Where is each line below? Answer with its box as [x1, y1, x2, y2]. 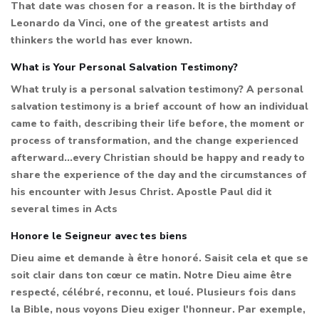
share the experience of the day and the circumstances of [11, 167, 307, 182]
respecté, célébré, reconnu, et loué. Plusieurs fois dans [11, 285, 296, 299]
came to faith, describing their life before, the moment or [11, 116, 305, 130]
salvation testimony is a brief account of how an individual [11, 99, 308, 113]
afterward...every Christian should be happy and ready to [11, 150, 305, 164]
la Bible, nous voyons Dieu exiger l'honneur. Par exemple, [11, 302, 305, 316]
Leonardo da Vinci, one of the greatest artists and [11, 16, 268, 30]
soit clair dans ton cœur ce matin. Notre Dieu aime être [11, 268, 292, 282]
